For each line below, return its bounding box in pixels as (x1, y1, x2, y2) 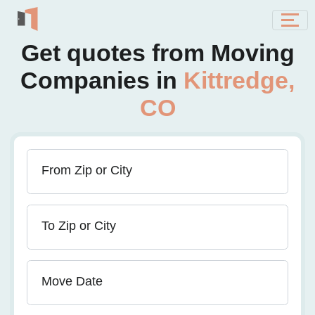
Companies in (20, 67, 184, 94)
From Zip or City (41, 163, 132, 177)
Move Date (41, 274, 103, 288)
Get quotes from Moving (20, 39, 295, 66)
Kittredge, (184, 67, 295, 94)
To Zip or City (41, 219, 116, 233)
